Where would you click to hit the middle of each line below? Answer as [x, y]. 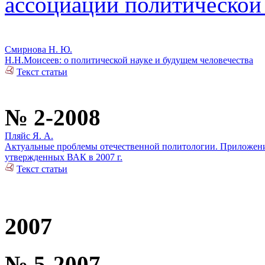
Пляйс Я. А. [29, 136]
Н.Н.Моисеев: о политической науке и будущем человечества [129, 60]
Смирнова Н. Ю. [38, 50]
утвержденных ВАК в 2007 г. [64, 157]
